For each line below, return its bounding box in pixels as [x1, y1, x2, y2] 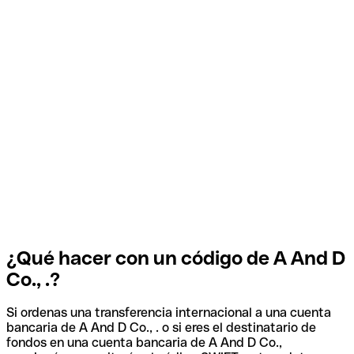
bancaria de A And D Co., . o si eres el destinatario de [6, 320, 316, 336]
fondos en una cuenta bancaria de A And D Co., [6, 335, 282, 351]
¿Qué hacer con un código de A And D [6, 247, 345, 269]
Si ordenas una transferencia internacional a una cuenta [6, 305, 331, 321]
